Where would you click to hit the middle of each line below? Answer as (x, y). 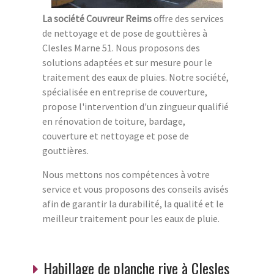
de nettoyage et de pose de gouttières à (125, 33)
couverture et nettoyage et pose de (116, 136)
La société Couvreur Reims (98, 19)
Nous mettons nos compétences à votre (126, 175)
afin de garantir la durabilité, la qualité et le (133, 204)
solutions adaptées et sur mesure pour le (127, 63)
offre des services (189, 19)
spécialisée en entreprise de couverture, (125, 92)
